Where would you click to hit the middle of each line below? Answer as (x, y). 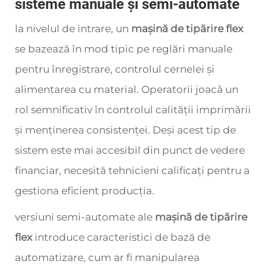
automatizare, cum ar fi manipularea (107, 257)
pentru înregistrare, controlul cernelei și (115, 69)
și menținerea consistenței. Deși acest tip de (125, 130)
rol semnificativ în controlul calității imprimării (133, 110)
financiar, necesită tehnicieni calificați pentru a (132, 170)
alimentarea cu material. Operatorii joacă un (127, 89)
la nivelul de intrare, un (73, 29)
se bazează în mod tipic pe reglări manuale (124, 49)
